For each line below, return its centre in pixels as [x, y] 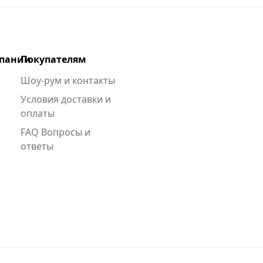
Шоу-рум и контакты [68, 81]
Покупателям [53, 60]
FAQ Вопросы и [55, 132]
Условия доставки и [65, 100]
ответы [37, 146]
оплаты [37, 114]
